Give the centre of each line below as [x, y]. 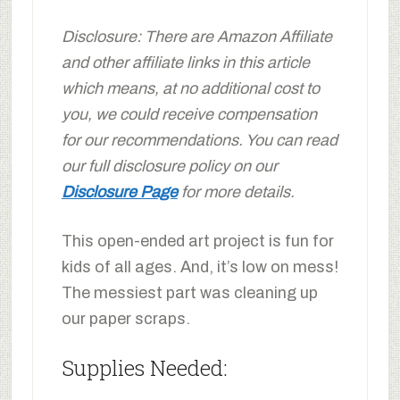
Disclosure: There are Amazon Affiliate [196, 36]
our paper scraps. [125, 318]
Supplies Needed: [144, 367]
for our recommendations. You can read [199, 140]
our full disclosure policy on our [169, 166]
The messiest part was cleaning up [189, 292]
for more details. [236, 192]
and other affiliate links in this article [185, 62]
